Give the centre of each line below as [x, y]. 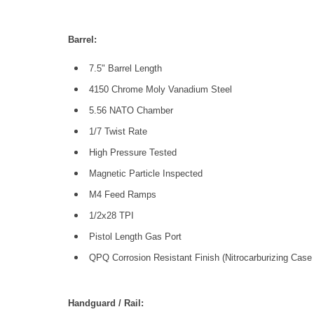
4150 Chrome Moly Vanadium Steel [161, 89]
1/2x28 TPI [111, 216]
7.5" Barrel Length [125, 68]
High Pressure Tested [133, 152]
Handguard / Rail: [106, 303]
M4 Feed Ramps [123, 194]
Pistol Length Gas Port [135, 237]
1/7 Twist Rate [118, 131]
